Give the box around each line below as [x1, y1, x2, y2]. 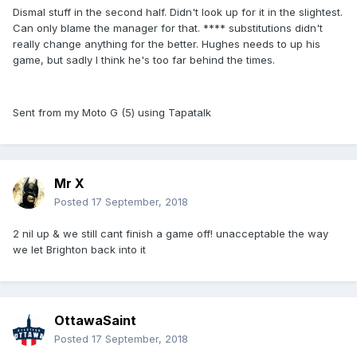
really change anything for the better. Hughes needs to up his [13, 37, 320, 51]
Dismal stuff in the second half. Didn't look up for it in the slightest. [13, 6, 343, 19]
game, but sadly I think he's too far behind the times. [13, 53, 275, 67]
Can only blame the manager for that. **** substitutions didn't [13, 22, 323, 35]
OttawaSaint [54, 312, 136, 329]
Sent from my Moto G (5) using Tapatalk [13, 106, 211, 120]
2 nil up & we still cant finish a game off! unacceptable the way [13, 227, 328, 241]
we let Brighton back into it [13, 243, 146, 257]
